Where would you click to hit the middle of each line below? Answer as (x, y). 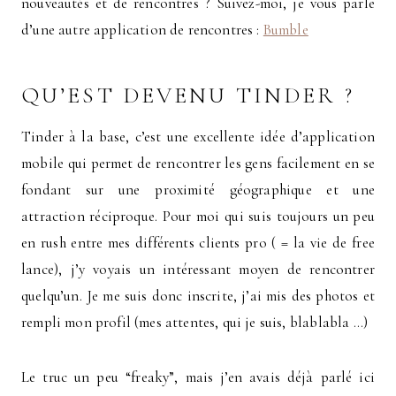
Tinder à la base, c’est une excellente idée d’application (198, 136)
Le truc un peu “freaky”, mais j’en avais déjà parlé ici (198, 377)
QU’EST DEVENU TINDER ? (188, 95)
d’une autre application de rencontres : (142, 29)
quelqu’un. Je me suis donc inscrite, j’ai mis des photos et (198, 295)
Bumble (286, 29)
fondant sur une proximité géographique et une (198, 189)
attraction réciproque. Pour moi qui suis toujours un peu (198, 216)
